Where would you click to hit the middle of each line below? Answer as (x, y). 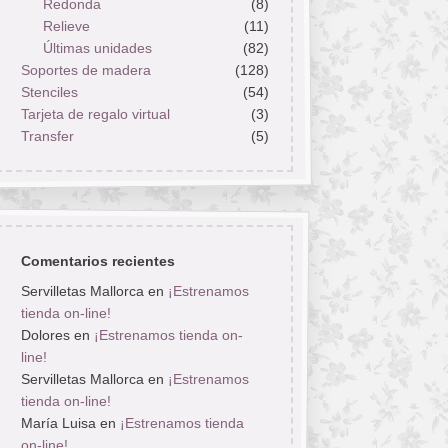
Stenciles (49, 92)
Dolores (45, 335)
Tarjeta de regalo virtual (95, 114)
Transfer (47, 136)
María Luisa (58, 423)
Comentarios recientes (97, 260)
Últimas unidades (98, 48)
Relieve (67, 26)
